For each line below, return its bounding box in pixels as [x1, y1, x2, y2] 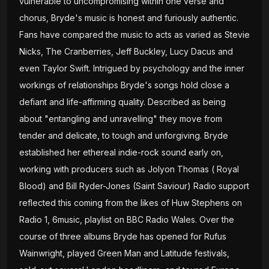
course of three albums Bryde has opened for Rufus [19, 231, 226, 241]
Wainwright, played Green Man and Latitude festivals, [19, 248, 229, 258]
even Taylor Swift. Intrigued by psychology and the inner [19, 63, 244, 73]
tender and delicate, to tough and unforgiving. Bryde [19, 130, 228, 141]
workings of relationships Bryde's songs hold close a [19, 80, 229, 90]
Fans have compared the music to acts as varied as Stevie [19, 29, 250, 40]
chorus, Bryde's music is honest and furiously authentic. [19, 13, 238, 23]
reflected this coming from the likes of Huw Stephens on [19, 198, 242, 208]
